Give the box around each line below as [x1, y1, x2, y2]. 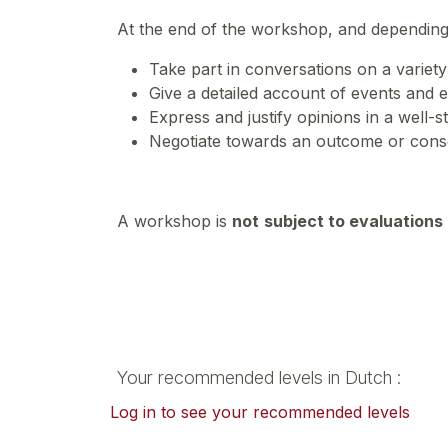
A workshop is [117, 211, 232, 231]
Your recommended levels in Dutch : [117, 367, 401, 388]
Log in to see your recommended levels [110, 402, 410, 422]
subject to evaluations [264, 211, 443, 231]
